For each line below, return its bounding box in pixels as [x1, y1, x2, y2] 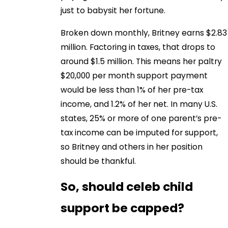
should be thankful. [61, 155, 136, 166]
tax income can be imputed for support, [61, 127, 218, 138]
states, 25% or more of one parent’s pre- [61, 112, 222, 124]
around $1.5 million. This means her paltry [61, 55, 222, 67]
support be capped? [61, 199, 185, 217]
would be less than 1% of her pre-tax [61, 84, 204, 95]
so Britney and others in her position [61, 141, 203, 152]
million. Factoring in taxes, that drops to [61, 41, 216, 52]
